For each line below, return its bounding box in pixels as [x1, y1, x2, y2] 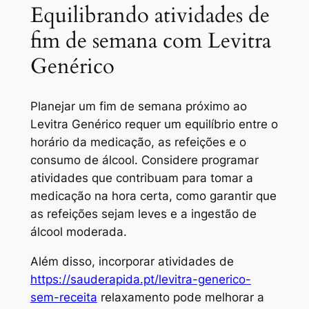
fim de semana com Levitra [30, 26, 271, 56]
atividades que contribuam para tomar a [30, 171, 253, 186]
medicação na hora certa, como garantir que [30, 189, 277, 203]
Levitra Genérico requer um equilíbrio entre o [30, 117, 278, 132]
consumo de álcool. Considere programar [30, 153, 259, 168]
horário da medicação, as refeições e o [30, 135, 246, 150]
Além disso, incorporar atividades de [30, 254, 234, 268]
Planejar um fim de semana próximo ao [30, 99, 247, 114]
